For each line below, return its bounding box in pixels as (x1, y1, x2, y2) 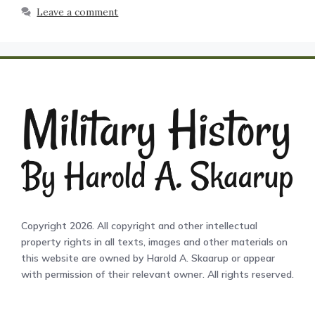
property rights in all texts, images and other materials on (21, 235, 288, 248)
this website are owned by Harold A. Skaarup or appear (21, 251, 275, 264)
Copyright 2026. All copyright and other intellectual (21, 219, 257, 232)
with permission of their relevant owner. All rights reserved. (21, 267, 294, 281)
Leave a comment (37, 6, 119, 19)
